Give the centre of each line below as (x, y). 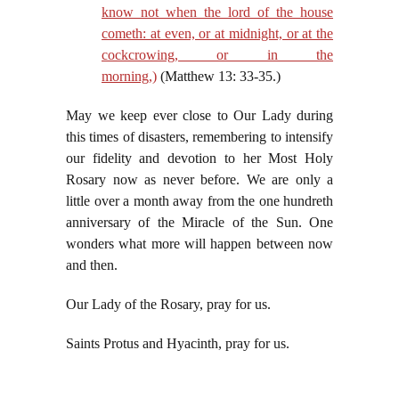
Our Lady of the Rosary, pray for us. (168, 305)
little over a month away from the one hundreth (199, 201)
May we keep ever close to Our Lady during (199, 116)
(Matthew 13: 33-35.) (219, 77)
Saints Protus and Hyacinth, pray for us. (178, 344)
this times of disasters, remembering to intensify (199, 137)
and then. (92, 265)
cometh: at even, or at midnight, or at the (217, 34)
